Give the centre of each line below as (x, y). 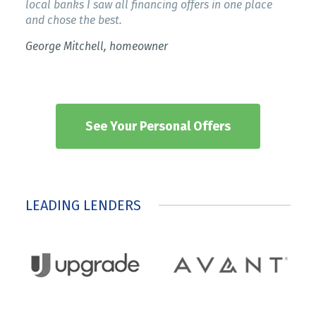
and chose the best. (74, 20)
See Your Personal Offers (158, 126)
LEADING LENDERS (83, 205)
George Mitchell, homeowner (97, 46)
